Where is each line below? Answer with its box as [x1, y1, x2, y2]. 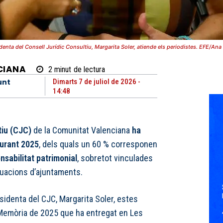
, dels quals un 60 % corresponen [39, 139, 157, 150]
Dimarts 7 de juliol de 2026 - [52, 77, 140, 87]
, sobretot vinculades [77, 153, 153, 164]
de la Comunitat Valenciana [31, 125, 132, 136]
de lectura [74, 65, 105, 75]
